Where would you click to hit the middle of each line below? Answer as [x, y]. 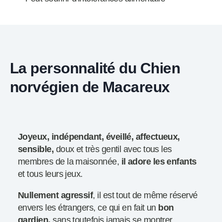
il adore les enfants [159, 162]
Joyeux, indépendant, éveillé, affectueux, [99, 137]
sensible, [36, 149]
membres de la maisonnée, [70, 162]
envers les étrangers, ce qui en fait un [88, 208]
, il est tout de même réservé [145, 195]
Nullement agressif [55, 195]
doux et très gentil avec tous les [113, 149]
